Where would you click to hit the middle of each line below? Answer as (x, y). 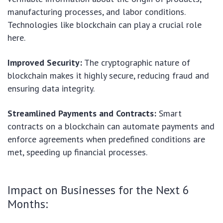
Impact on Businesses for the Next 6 (98, 190)
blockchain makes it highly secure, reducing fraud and (108, 76)
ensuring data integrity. (51, 89)
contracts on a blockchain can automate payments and (111, 126)
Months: (28, 204)
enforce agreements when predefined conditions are (106, 139)
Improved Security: (45, 63)
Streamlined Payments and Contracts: (82, 113)
